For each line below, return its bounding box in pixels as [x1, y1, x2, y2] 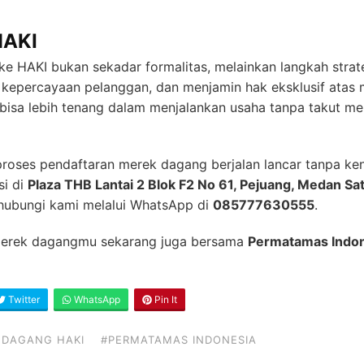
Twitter [6, 293, 40, 306]
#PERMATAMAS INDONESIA [101, 333, 257, 347]
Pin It [152, 293, 177, 306]
